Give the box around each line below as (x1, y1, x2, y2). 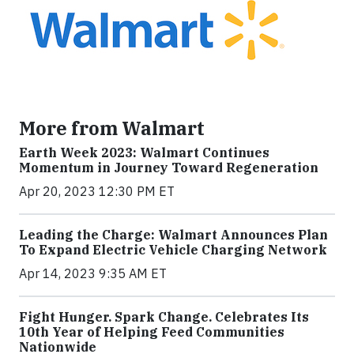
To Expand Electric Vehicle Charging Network (19, 242, 327, 258)
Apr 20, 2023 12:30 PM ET (19, 183, 175, 199)
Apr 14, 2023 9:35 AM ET (19, 265, 167, 281)
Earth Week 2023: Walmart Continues (19, 145, 269, 160)
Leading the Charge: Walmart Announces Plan (19, 227, 328, 243)
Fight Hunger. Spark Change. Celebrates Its (19, 309, 309, 325)
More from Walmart (19, 116, 205, 140)
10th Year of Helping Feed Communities (19, 324, 284, 340)
